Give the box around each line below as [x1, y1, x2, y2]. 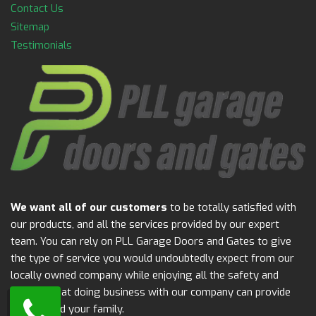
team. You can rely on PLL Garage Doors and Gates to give [11, 234, 291, 249]
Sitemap [11, 20, 49, 34]
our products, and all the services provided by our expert [11, 217, 279, 232]
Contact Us [11, 1, 63, 16]
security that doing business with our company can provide [11, 285, 291, 300]
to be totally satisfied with [167, 200, 296, 215]
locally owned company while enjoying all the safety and [11, 268, 279, 283]
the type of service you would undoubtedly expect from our [11, 251, 294, 266]
